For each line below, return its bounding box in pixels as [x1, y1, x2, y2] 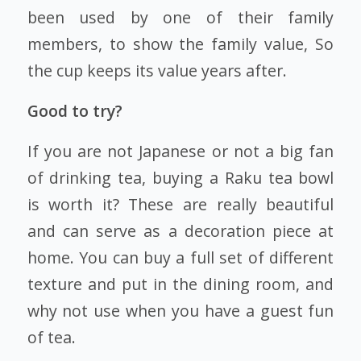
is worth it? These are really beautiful [27, 193, 334, 215]
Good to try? [27, 100, 122, 122]
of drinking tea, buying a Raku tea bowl [27, 166, 334, 189]
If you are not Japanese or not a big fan [27, 139, 334, 162]
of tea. [27, 326, 76, 348]
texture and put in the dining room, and [27, 272, 334, 295]
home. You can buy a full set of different [27, 246, 334, 268]
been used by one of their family [27, 6, 334, 29]
